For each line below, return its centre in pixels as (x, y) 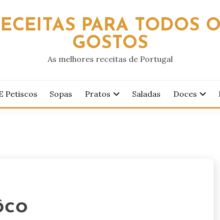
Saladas (147, 94)
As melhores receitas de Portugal (110, 59)
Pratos (97, 94)
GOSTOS (110, 43)
